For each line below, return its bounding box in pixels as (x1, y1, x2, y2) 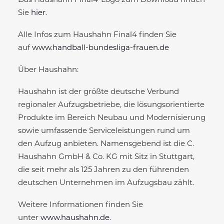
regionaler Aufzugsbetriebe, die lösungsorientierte (18, 101, 204, 109)
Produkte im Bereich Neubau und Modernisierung (18, 114, 205, 122)
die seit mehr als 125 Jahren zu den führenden (18, 166, 189, 174)
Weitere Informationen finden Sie (18, 201, 143, 209)
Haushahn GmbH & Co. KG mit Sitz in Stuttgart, (18, 153, 194, 161)
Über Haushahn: (18, 66, 78, 74)
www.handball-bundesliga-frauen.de (32, 44, 169, 52)
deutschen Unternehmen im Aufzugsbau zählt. (18, 179, 194, 187)
